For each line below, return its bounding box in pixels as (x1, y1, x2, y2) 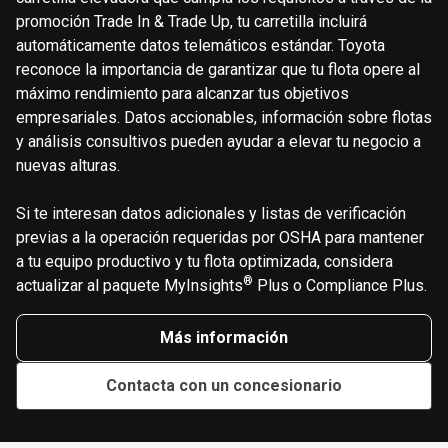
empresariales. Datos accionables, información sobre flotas (16, 108, 432, 128)
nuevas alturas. (16, 156, 120, 176)
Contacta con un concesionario (106, 376, 342, 396)
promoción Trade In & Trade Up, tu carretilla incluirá (16, 12, 367, 32)
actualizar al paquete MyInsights (16, 276, 243, 296)
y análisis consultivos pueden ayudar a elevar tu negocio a (16, 132, 421, 152)
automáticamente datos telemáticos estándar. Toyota (16, 36, 385, 56)
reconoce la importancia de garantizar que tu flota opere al (16, 60, 420, 80)
